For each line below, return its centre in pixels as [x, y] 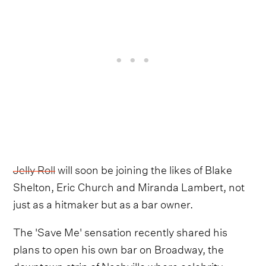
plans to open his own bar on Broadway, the [119, 248]
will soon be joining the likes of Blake [144, 168]
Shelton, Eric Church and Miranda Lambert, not [129, 185]
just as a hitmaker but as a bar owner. [103, 202]
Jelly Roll [34, 168]
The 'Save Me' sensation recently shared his [121, 230]
